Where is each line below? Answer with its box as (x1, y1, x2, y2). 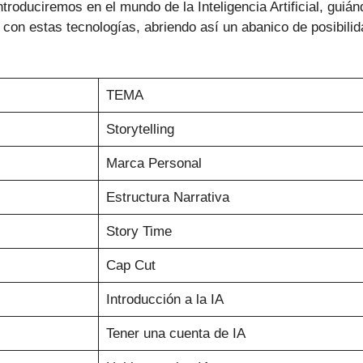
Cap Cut (105, 258, 156, 274)
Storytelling (105, 122, 174, 138)
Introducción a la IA (105, 292, 224, 308)
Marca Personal (105, 156, 202, 172)
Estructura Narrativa (105, 190, 229, 206)
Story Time (105, 224, 172, 240)
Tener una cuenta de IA (105, 326, 246, 342)
